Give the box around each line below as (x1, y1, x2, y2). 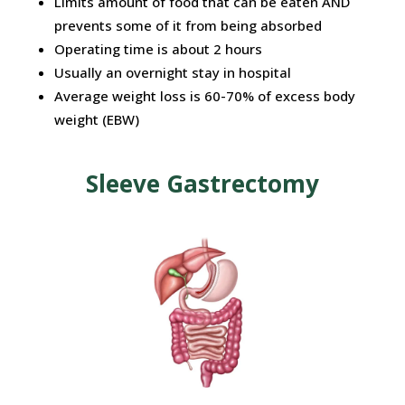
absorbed (259, 16, 322, 35)
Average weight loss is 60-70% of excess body (53, 87, 355, 106)
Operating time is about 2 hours (53, 40, 262, 59)
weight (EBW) (53, 110, 139, 129)
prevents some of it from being (53, 16, 260, 35)
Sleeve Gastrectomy (85, 167, 319, 201)
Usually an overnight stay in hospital (53, 63, 291, 82)
